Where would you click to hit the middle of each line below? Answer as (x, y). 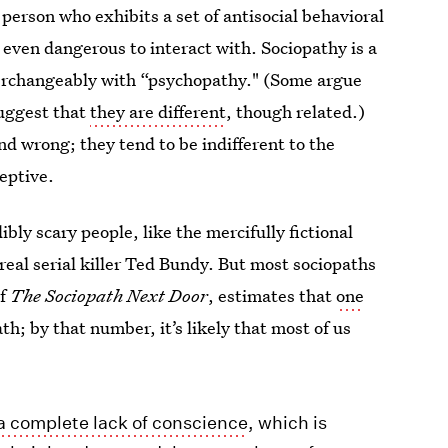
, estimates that (272, 295)
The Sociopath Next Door (109, 295)
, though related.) (296, 111)
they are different (158, 111)
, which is (288, 422)
